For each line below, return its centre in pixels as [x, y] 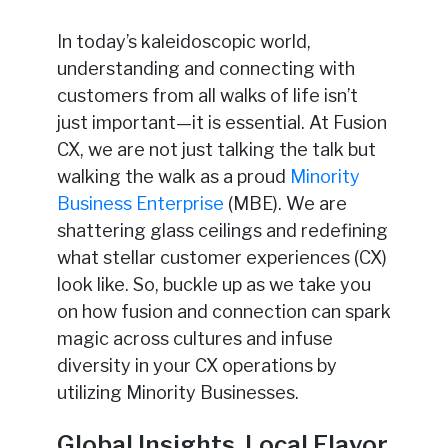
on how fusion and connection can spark [223, 312]
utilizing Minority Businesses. [177, 393]
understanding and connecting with [205, 69]
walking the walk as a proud [173, 177]
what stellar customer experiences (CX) [221, 258]
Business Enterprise [140, 204]
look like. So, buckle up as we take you [213, 285]
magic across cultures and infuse [194, 339]
